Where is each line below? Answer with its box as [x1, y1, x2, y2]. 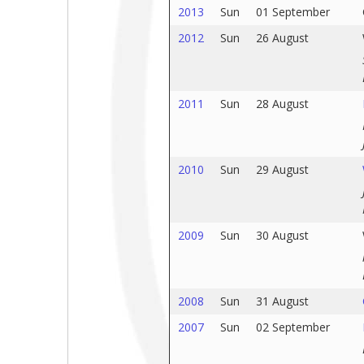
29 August [255, 162, 309, 177]
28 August [255, 96, 309, 111]
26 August [255, 30, 309, 45]
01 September [255, 4, 330, 19]
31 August [255, 293, 309, 309]
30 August [255, 227, 309, 243]
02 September [255, 319, 330, 335]
